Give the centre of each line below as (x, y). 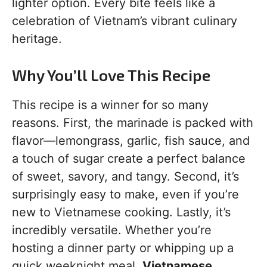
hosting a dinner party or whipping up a (123, 248)
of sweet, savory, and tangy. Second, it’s (125, 177)
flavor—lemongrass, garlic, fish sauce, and (131, 141)
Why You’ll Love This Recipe (111, 75)
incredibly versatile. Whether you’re (112, 230)
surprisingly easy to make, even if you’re (125, 195)
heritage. (37, 39)
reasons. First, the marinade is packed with (133, 123)
